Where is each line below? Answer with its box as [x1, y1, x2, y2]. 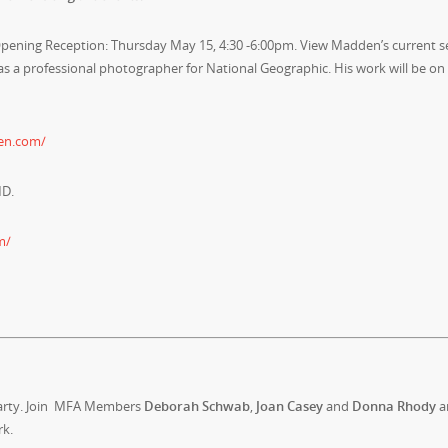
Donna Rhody [352, 397, 436, 415]
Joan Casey [256, 397, 326, 415]
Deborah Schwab [144, 397, 250, 415]
